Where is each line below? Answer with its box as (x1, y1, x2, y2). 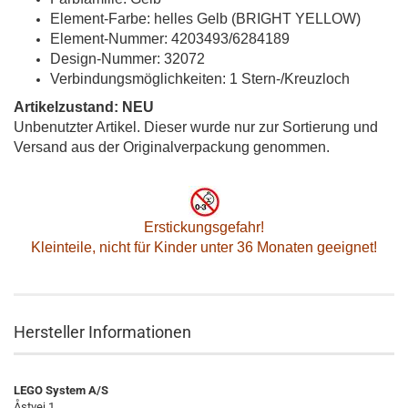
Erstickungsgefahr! (144, 219, 264, 235)
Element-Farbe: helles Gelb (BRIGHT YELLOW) (50, 11, 361, 26)
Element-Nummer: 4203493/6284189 (50, 31, 290, 46)
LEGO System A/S (14, 383, 108, 397)
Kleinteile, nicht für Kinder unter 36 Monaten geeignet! (31, 240, 377, 255)
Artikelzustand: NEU (14, 99, 154, 115)
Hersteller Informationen (14, 322, 191, 342)
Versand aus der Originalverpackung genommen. (14, 139, 330, 155)
